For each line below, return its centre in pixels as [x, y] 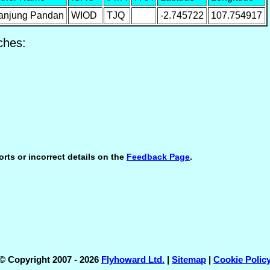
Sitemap [189, 260]
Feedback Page [158, 157]
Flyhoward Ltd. [133, 260]
